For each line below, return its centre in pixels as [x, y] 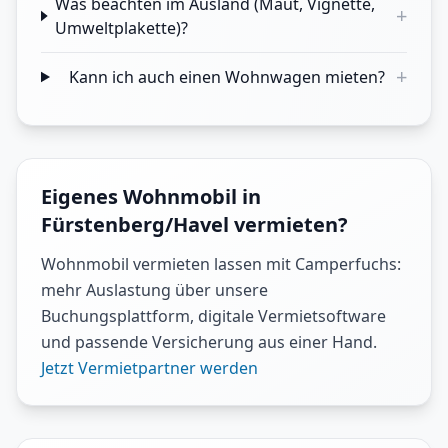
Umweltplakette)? [122, 28]
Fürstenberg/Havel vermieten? [194, 224]
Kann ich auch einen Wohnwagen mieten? [226, 77]
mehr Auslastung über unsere [154, 290]
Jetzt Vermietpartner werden [149, 368]
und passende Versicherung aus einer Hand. [209, 342]
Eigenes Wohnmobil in [151, 196]
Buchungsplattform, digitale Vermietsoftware [213, 316]
